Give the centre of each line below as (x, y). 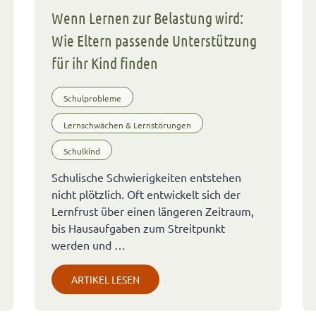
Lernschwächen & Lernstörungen (127, 124)
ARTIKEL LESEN (105, 279)
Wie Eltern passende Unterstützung (154, 41)
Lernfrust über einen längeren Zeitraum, (152, 211)
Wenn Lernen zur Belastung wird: (147, 18)
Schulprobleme (92, 98)
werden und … (88, 244)
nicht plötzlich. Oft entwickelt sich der (146, 194)
